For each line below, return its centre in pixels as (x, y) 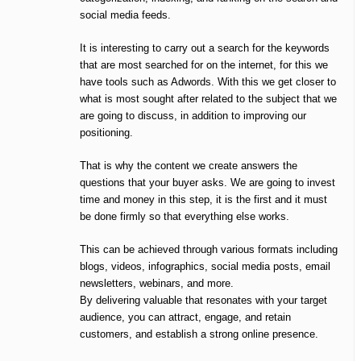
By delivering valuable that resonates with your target (203, 301)
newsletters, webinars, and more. (157, 284)
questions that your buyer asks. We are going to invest (207, 183)
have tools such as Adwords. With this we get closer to (208, 82)
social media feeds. (125, 15)
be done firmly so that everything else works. (185, 217)
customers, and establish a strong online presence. (199, 334)
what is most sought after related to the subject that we (208, 99)
